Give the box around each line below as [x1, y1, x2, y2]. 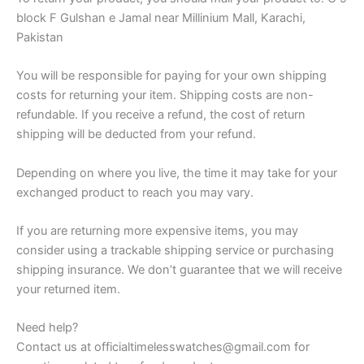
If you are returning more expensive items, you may [16, 223, 298, 238]
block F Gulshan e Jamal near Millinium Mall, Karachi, [16, 10, 305, 25]
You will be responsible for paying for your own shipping [16, 68, 327, 84]
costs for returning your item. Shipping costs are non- [16, 88, 314, 103]
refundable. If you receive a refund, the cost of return [16, 107, 305, 123]
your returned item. [16, 281, 120, 297]
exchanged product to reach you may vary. [16, 184, 253, 200]
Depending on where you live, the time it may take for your [16, 165, 337, 180]
